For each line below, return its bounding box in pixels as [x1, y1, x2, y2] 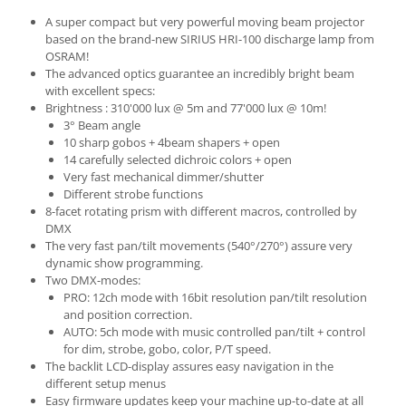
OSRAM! [45, 48, 89, 64]
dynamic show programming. [45, 255, 203, 271]
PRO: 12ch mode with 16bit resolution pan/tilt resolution [63, 289, 367, 305]
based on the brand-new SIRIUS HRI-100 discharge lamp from [45, 31, 374, 47]
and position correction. [63, 306, 192, 323]
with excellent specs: [45, 82, 155, 99]
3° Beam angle [63, 117, 140, 133]
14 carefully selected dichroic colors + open [63, 151, 292, 168]
